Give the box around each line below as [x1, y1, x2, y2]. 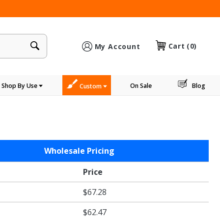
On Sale [130, 82, 152, 90]
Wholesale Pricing [44, 145, 114, 156]
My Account [94, 41, 140, 51]
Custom [79, 82, 103, 90]
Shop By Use [1, 82, 39, 90]
